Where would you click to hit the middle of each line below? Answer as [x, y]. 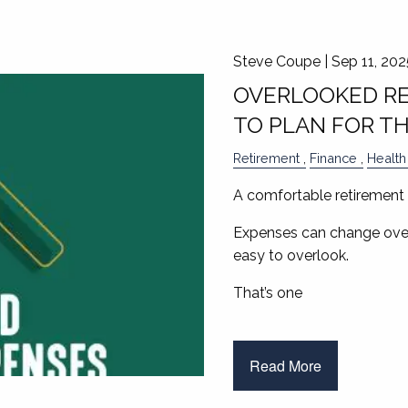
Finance [333, 158]
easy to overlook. [291, 256]
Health [386, 158]
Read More [285, 365]
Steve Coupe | [282, 62]
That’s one [267, 293]
